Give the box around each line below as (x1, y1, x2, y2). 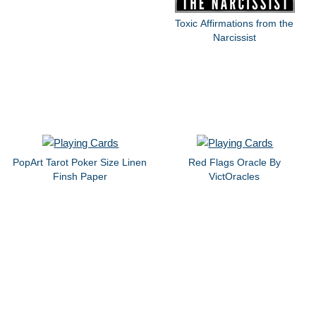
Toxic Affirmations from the (175, 18, 294, 30)
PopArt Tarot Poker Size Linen (13, 156, 147, 168)
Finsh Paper (52, 170, 107, 182)
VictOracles (209, 170, 260, 182)
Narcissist (212, 32, 256, 44)
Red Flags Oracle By (188, 156, 281, 168)
